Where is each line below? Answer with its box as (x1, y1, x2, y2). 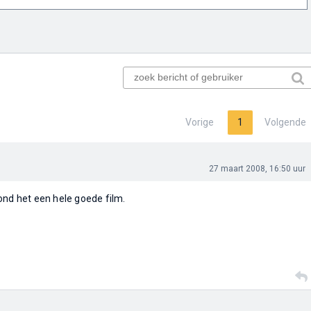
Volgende (264, 117, 306, 128)
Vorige (185, 117, 214, 128)
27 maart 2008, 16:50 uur (208, 164, 305, 174)
